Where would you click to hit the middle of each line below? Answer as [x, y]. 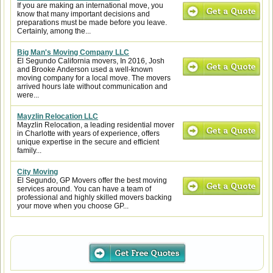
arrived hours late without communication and [92, 87]
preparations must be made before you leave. [92, 23]
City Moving [37, 172]
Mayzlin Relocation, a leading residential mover [96, 125]
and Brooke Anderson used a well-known [85, 69]
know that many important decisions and [83, 14]
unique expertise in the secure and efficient [88, 142]
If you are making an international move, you [90, 5]
